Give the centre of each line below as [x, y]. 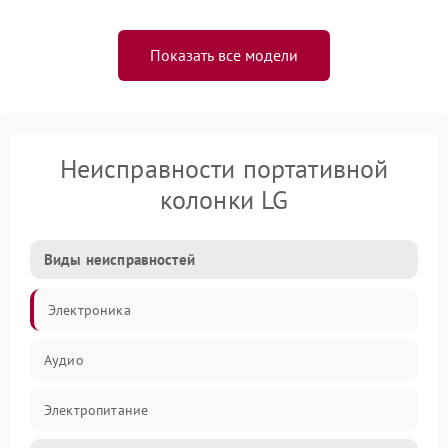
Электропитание [96, 410]
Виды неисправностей [119, 259]
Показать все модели [224, 55]
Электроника [89, 310]
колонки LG [224, 199]
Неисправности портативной [224, 168]
